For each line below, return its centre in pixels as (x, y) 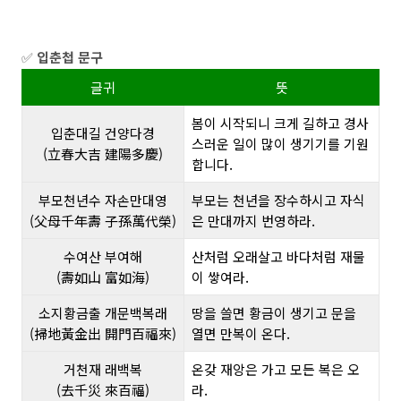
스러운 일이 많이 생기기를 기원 (280, 143)
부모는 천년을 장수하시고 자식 (278, 200)
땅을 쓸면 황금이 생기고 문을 (274, 312)
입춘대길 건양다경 (103, 132)
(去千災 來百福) (103, 389)
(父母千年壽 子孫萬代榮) (103, 220)
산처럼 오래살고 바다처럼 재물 (278, 256)
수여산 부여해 (103, 256)
